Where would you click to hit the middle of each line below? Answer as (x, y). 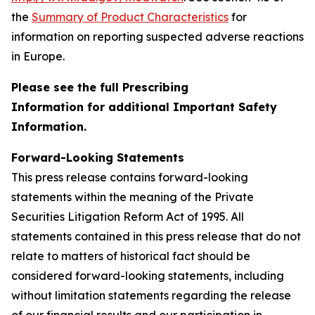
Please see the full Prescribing (100, 87)
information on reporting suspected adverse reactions (157, 36)
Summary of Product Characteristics (130, 17)
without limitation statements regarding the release (151, 295)
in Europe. (39, 56)
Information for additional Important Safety (144, 107)
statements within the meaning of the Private (133, 197)
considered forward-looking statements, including (148, 275)
